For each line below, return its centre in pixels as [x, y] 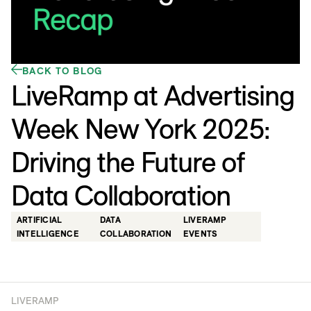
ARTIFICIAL [40, 219]
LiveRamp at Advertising [153, 95]
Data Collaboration [121, 195]
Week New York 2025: [141, 129]
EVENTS [201, 233]
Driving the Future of [128, 162]
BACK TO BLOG [62, 71]
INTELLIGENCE [48, 233]
